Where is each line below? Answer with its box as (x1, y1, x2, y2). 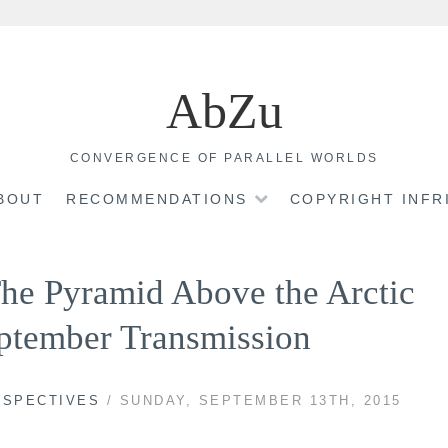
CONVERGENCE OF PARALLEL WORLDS (69, 151, 379, 165)
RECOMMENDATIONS (66, 191, 248, 208)
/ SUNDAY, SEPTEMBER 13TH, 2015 (100, 392, 402, 408)
